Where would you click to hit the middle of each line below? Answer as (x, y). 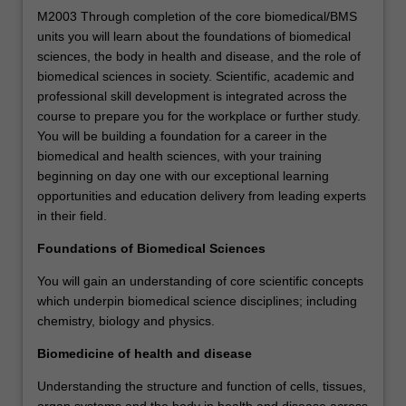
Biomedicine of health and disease (145, 353)
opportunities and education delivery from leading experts (202, 195)
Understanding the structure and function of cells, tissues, (202, 386)
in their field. (72, 215)
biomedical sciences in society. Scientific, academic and (196, 76)
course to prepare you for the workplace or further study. (199, 116)
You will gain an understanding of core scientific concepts (200, 280)
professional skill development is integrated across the (192, 96)
